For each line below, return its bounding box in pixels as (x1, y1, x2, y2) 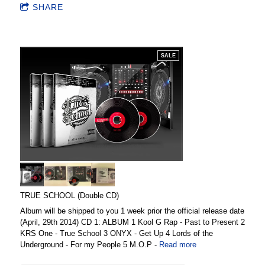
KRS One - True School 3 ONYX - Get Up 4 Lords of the (20, 228, 213, 238)
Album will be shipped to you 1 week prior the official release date (20, 206, 244, 215)
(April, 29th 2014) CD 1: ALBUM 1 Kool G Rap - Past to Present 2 (20, 217, 245, 227)
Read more (159, 240, 196, 249)
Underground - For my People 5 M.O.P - (20, 240, 159, 249)
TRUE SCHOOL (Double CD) (20, 190, 119, 200)
